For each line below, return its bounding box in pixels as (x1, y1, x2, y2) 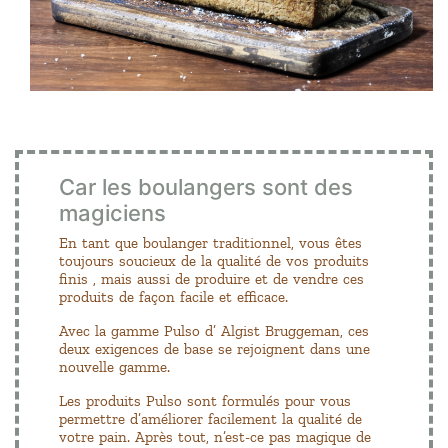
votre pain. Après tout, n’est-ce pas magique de (59, 427, 371, 446)
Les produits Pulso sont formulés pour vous (59, 391, 351, 410)
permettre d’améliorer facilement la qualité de (59, 409, 362, 428)
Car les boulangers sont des (59, 173, 353, 200)
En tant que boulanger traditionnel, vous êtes (59, 233, 362, 252)
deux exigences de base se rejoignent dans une (59, 339, 370, 358)
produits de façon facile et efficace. (59, 287, 288, 306)
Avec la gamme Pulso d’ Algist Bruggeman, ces (59, 321, 369, 340)
